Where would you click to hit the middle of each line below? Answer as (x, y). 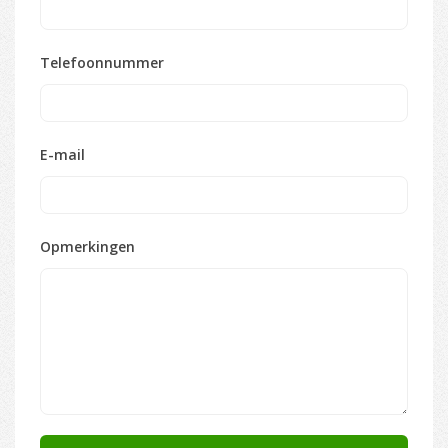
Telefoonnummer (102, 62)
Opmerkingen (87, 246)
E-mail (62, 154)
